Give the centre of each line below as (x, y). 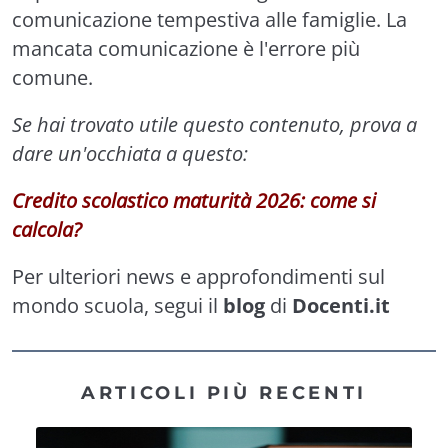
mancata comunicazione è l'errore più (186, 48)
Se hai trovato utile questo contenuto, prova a (214, 124)
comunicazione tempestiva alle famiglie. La (209, 19)
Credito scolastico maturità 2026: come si (194, 200)
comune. (52, 77)
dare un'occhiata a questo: (130, 153)
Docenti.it (341, 305)
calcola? (47, 229)
